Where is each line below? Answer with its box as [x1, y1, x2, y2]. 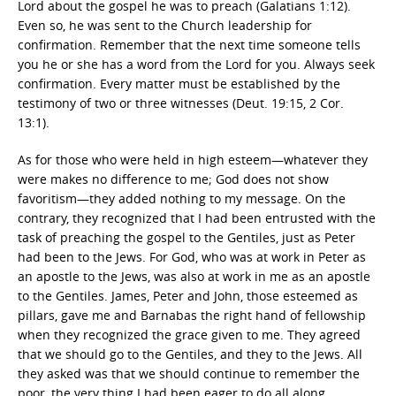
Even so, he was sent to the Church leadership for [18, 17, 312, 34]
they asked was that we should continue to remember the [18, 365, 360, 382]
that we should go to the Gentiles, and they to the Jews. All [18, 346, 362, 362]
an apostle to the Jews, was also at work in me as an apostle [18, 268, 370, 285]
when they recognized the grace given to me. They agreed [18, 326, 361, 343]
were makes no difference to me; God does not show [18, 171, 329, 187]
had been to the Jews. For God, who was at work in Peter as [18, 248, 366, 265]
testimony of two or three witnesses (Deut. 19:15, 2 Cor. [18, 95, 344, 111]
